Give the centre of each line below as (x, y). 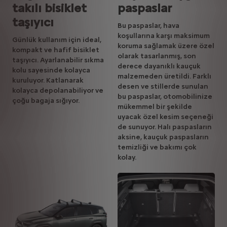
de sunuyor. (138, 127)
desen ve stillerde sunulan (163, 87)
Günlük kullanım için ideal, (57, 40)
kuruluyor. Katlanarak (48, 81)
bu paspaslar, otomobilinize (165, 97)
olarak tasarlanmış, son (157, 56)
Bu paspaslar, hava (148, 26)
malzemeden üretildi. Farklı (164, 77)
